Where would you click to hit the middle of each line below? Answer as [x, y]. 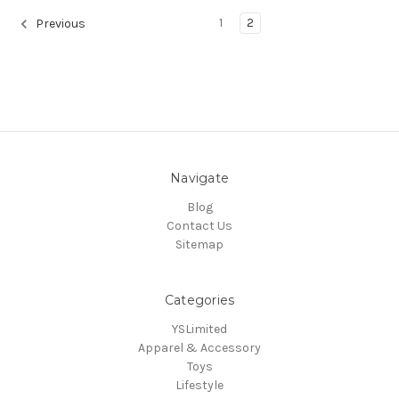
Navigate [199, 178]
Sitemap [199, 244]
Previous [59, 24]
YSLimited [199, 329]
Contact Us [199, 225]
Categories [199, 300]
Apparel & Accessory [199, 347]
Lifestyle [199, 385]
